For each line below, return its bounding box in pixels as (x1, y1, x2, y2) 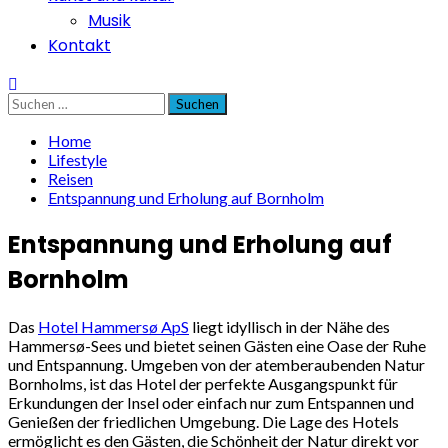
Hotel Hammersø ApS (38, 316, 189, 336)
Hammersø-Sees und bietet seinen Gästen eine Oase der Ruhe (8, 335, 426, 355)
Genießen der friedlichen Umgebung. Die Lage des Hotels (8, 411, 399, 431)
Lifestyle (48, 150, 107, 169)
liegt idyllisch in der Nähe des (189, 316, 390, 336)
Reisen (48, 169, 93, 188)
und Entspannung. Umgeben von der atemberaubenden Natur (8, 354, 425, 374)
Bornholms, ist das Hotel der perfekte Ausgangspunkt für (8, 373, 398, 393)
